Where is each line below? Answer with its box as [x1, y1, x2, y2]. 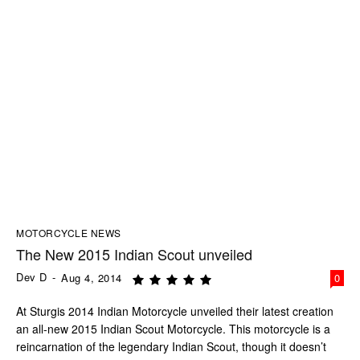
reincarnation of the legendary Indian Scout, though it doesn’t [16, 338, 326, 355]
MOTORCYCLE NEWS [16, 226, 121, 240]
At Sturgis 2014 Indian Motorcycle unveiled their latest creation [16, 303, 333, 320]
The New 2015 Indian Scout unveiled [16, 243, 252, 265]
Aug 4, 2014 [61, 270, 122, 286]
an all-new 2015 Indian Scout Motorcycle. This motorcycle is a [16, 321, 330, 337]
